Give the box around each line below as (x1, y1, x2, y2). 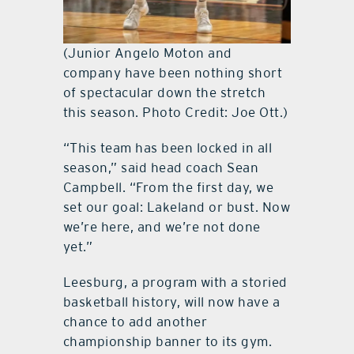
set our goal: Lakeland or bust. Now (62, 198, 291, 215)
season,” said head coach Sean (62, 159, 259, 175)
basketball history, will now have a (62, 293, 281, 310)
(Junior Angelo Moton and (62, 44, 232, 61)
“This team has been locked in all (62, 139, 273, 156)
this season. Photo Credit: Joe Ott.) (62, 104, 288, 120)
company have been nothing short (62, 64, 283, 81)
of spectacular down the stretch (62, 84, 266, 100)
